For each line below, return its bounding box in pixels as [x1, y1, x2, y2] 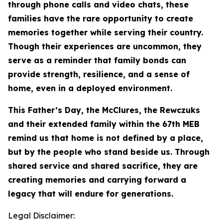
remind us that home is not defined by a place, [8, 133, 203, 143]
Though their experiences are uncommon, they [8, 41, 202, 51]
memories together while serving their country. [8, 27, 203, 37]
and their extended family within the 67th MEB [8, 119, 200, 129]
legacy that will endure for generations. [8, 189, 173, 199]
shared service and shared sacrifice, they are [8, 161, 198, 171]
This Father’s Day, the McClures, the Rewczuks [8, 105, 200, 115]
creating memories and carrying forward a [8, 175, 186, 185]
